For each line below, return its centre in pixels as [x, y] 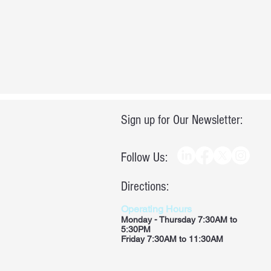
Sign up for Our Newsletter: [182, 120]
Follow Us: [144, 158]
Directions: [145, 187]
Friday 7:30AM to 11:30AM [172, 239]
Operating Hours [158, 209]
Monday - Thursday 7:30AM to [179, 220]
